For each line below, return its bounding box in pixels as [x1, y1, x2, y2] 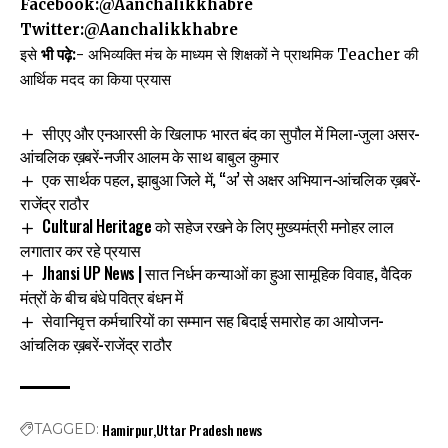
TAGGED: [34, 419, 99, 438]
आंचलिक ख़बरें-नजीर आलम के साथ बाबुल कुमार [20, 144, 279, 169]
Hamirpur [102, 418, 154, 440]
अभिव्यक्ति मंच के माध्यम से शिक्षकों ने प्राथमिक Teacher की [88, 44, 418, 64]
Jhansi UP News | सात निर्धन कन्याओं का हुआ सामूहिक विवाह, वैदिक [42, 261, 412, 286]
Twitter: [20, 19, 84, 39]
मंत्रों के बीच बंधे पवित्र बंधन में [20, 285, 183, 309]
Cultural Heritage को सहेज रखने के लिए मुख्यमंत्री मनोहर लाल [42, 214, 394, 239]
